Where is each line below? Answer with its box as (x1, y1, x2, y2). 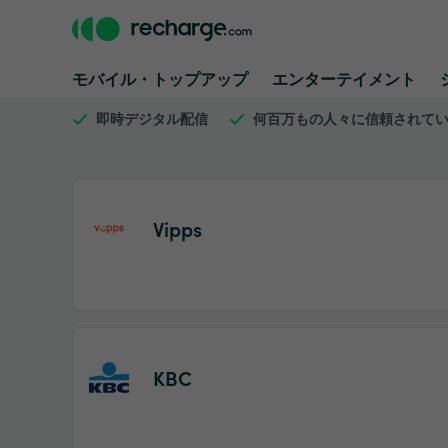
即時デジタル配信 (96, 108, 208, 128)
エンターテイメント (272, 67, 416, 89)
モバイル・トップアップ (72, 67, 248, 89)
